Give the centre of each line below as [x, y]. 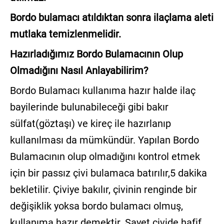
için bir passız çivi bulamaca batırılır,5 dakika [108, 173]
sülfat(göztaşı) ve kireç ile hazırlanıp [90, 124]
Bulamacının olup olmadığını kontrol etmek [105, 157]
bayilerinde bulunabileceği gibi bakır [89, 107]
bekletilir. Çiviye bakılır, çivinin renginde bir [103, 190]
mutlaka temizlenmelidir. [65, 34]
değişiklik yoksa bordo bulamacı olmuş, [96, 206]
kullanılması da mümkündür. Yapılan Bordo [104, 140]
